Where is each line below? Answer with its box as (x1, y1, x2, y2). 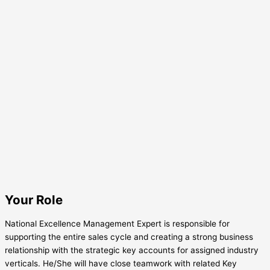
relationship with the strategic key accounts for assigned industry (5, 245, 259, 256)
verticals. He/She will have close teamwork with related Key (5, 259, 237, 269)
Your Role (5, 192, 63, 208)
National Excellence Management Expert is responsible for (5, 219, 230, 229)
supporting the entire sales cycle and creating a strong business (5, 232, 253, 242)
